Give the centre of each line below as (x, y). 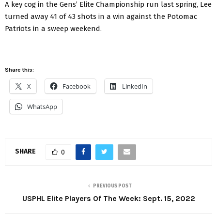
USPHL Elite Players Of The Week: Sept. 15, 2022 (108, 198)
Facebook (77, 86)
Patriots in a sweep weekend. (53, 28)
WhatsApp (42, 106)
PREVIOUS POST (112, 186)
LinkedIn (135, 86)
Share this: (19, 70)
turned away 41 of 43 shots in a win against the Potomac (101, 16)
